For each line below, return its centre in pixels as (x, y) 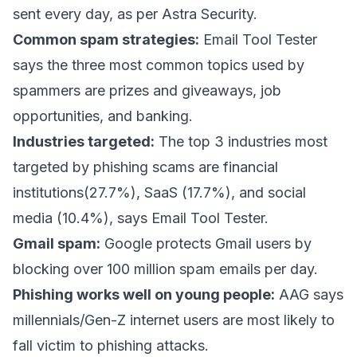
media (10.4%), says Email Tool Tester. (141, 218)
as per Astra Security (185, 14)
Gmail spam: (57, 243)
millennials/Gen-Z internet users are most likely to (174, 320)
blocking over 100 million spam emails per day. (165, 269)
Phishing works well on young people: (144, 294)
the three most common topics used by (174, 65)
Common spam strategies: (106, 39)
